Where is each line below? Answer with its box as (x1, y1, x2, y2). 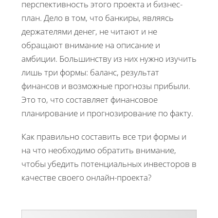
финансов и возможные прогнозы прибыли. (21, 80, 190, 91)
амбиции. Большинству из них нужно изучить (21, 53, 197, 64)
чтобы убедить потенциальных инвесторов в (21, 158, 197, 169)
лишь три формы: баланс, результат (21, 66, 159, 78)
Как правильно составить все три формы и (21, 130, 186, 142)
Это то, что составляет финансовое (21, 93, 158, 105)
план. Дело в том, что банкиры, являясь (21, 12, 174, 23)
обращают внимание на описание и (21, 39, 160, 51)
